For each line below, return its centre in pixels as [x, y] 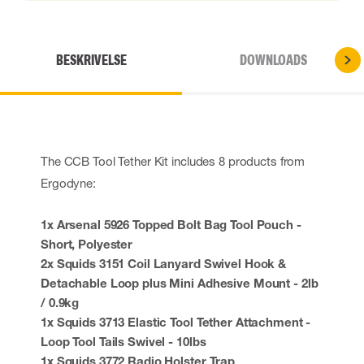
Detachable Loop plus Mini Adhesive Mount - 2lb [180, 283]
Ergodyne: [68, 183]
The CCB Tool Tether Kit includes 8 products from [173, 161]
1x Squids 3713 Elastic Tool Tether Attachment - [176, 322]
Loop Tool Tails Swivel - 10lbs [123, 341]
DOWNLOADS [273, 60]
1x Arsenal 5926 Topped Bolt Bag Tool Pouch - [171, 224]
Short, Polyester [87, 244]
